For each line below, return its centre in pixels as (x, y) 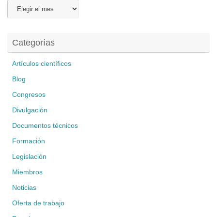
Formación (29, 141)
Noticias (24, 188)
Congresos (29, 95)
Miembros (27, 172)
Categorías (33, 43)
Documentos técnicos (45, 126)
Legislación (29, 157)
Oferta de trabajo (38, 203)
